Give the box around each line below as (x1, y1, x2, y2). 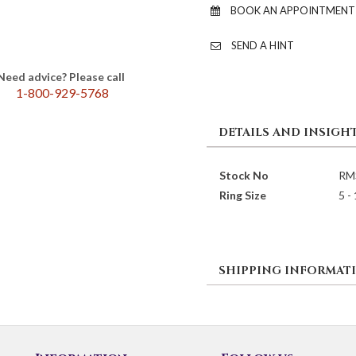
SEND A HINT (228, 38, 294, 52)
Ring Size (219, 188, 266, 202)
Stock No (219, 168, 269, 182)
